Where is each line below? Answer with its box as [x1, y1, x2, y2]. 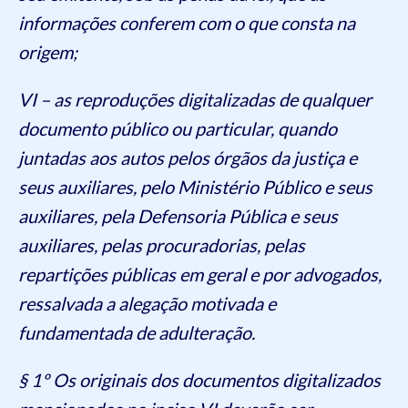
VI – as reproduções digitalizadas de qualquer [18, 88, 372, 111]
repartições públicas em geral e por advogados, [18, 263, 382, 286]
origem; [18, 41, 77, 64]
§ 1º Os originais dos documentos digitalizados [18, 369, 381, 392]
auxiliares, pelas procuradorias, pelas [18, 234, 305, 257]
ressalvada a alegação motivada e [18, 292, 276, 315]
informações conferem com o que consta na [18, 12, 355, 35]
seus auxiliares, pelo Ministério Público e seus [18, 176, 372, 199]
